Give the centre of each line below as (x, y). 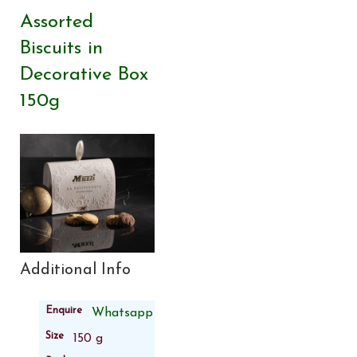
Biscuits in (61, 48)
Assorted (57, 22)
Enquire (64, 311)
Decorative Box (84, 75)
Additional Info (75, 271)
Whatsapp (122, 314)
